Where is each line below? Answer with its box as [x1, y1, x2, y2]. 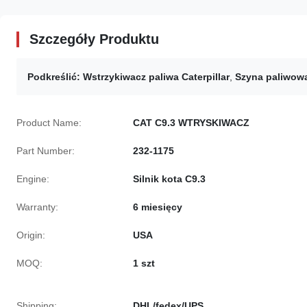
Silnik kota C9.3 [133, 173, 206, 184]
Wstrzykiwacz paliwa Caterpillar [83, 71, 230, 82]
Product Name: [16, 117, 82, 128]
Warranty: [16, 201, 58, 212]
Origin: [16, 230, 45, 241]
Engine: [16, 173, 49, 184]
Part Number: [16, 145, 75, 156]
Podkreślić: [27, 71, 80, 82]
